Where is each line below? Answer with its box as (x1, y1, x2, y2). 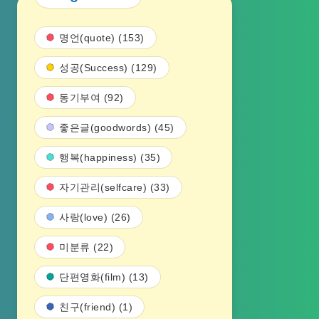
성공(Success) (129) (59, 62, 157, 73)
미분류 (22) (59, 241, 113, 253)
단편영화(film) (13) (59, 271, 149, 283)
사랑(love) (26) (59, 211, 131, 223)
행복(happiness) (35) (59, 152, 160, 163)
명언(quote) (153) (59, 32, 145, 43)
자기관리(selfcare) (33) (59, 182, 170, 193)
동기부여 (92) (59, 92, 124, 103)
